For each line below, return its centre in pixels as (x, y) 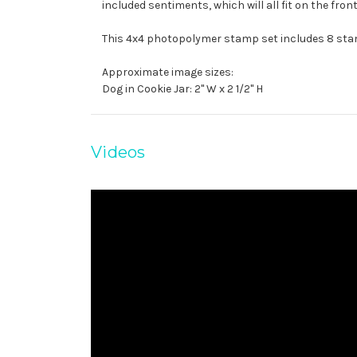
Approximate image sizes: (168, 72)
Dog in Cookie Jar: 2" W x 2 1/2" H (182, 88)
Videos (118, 152)
